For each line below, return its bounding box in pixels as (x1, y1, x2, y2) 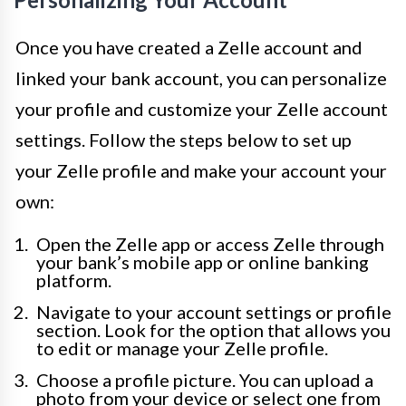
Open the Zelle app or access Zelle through (36, 233, 384, 256)
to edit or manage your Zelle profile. (36, 337, 328, 360)
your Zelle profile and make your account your (15, 159, 387, 182)
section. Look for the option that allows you (36, 319, 391, 342)
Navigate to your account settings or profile (36, 301, 391, 324)
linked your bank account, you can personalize (15, 67, 387, 90)
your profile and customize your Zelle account (15, 98, 388, 121)
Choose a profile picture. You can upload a (36, 369, 373, 391)
